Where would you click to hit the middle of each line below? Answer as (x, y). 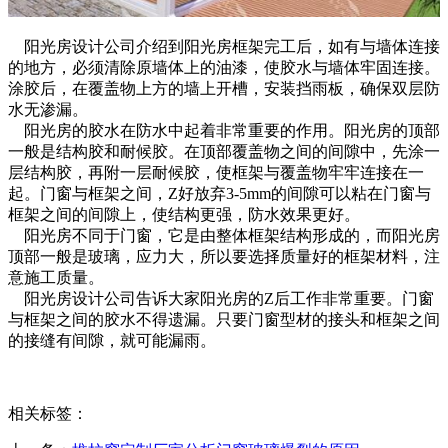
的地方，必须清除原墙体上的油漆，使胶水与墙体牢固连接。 (224, 67)
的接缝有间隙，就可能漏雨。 (112, 340)
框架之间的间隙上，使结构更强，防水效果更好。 (184, 214)
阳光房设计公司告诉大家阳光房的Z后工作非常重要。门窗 (221, 298)
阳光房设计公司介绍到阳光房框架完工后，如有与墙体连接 (224, 46)
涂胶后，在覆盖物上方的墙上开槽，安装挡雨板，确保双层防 (224, 88)
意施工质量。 (56, 277)
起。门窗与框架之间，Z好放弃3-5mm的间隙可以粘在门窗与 (219, 193)
